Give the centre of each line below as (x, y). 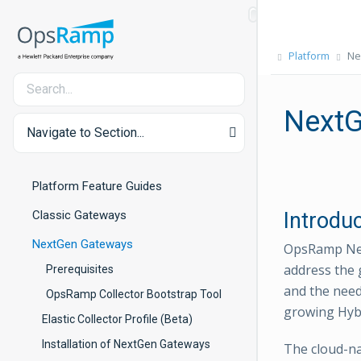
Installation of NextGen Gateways (126, 344)
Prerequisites (80, 269)
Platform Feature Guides (97, 186)
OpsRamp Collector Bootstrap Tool (134, 294)
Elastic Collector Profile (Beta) (117, 319)
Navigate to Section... (85, 133)
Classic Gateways (79, 215)
